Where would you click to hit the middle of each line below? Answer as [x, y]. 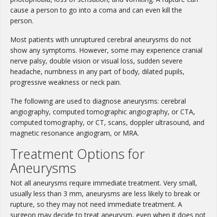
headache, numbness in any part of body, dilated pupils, [97, 72]
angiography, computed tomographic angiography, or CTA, [103, 112]
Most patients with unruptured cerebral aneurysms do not [101, 40]
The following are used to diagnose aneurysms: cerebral [98, 101]
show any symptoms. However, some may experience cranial [106, 50]
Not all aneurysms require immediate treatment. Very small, [104, 183]
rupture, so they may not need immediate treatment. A [96, 204]
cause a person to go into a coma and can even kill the [96, 10]
